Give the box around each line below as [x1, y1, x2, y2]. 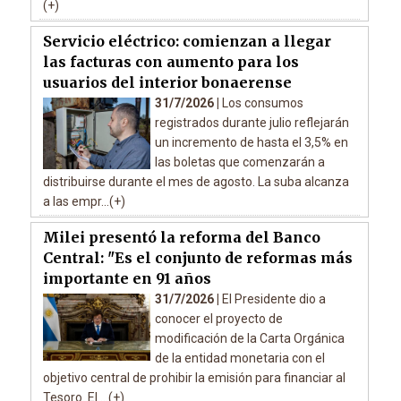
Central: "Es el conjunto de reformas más [42, 248, 353, 267]
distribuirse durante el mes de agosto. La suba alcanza [42, 174, 349, 189]
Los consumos [221, 95, 303, 110]
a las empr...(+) [42, 193, 125, 209]
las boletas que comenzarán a [154, 154, 325, 169]
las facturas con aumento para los [42, 52, 299, 71]
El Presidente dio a [221, 291, 326, 306]
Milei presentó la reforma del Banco [42, 227, 320, 246]
